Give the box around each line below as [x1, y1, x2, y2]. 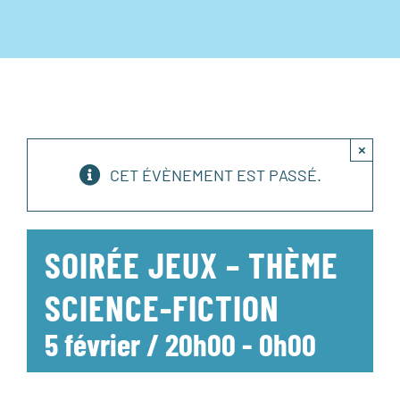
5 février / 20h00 [45, 325, 236, 363]
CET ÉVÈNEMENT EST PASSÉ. [109, 165, 321, 186]
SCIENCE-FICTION [45, 286, 279, 329]
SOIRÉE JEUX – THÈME [45, 243, 338, 287]
